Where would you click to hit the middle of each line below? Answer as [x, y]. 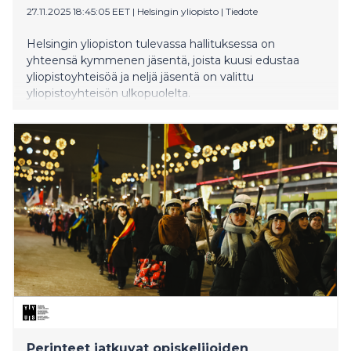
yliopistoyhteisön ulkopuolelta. [109, 93]
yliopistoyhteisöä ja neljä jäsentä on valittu [140, 76]
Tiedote [242, 11]
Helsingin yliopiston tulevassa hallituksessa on [151, 43]
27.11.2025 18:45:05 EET [78, 11]
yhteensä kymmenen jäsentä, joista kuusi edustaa [163, 60]
